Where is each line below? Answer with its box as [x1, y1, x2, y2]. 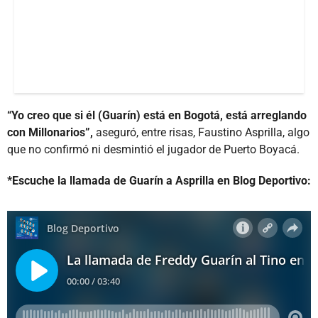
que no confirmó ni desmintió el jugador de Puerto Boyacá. [7, 142, 300, 156]
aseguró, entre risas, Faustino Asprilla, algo [93, 125, 309, 139]
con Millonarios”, [7, 125, 93, 139]
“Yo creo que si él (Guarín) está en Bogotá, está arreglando [7, 108, 307, 122]
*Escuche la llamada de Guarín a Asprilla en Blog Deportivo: [7, 173, 311, 187]
